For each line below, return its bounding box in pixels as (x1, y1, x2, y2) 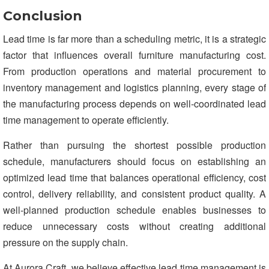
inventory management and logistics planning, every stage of (3, 80, 266, 94)
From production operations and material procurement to (3, 64, 266, 78)
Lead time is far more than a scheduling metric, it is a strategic (3, 31, 266, 46)
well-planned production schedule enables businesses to (3, 202, 266, 217)
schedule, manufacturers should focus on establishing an (3, 154, 266, 168)
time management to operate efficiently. (3, 112, 169, 127)
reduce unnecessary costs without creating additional (3, 219, 266, 233)
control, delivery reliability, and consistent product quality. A (3, 186, 266, 201)
